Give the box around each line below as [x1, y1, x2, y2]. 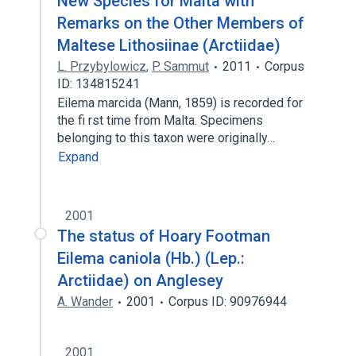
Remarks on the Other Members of [57, 14, 304, 33]
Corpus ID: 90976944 [168, 294, 287, 309]
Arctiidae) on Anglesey [57, 271, 223, 290]
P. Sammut [152, 59, 209, 74]
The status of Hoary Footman [57, 226, 270, 246]
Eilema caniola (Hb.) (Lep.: [57, 249, 245, 268]
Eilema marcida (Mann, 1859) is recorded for [57, 95, 303, 110]
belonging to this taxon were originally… [57, 130, 278, 145]
